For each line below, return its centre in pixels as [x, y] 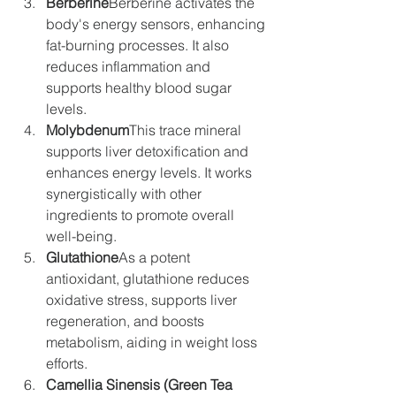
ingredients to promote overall [140, 215]
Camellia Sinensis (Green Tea [139, 385]
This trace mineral [185, 130]
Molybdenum [88, 130]
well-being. [81, 236]
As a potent [154, 257]
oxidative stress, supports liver [141, 300]
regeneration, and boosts [125, 321]
